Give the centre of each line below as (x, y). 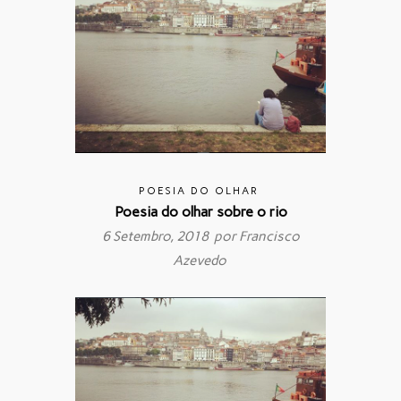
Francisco (269, 236)
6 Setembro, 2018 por (170, 236)
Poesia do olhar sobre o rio (200, 211)
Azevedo (199, 260)
